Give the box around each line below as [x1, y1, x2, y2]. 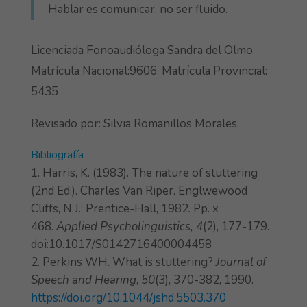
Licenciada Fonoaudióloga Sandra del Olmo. [30, 42, 255, 59]
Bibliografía [30, 147, 84, 163]
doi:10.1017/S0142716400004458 [30, 236, 212, 253]
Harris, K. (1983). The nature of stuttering [42, 165, 258, 182]
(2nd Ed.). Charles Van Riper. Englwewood [30, 183, 247, 199]
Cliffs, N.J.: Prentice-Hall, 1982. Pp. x [30, 201, 219, 217]
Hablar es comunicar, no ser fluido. [47, 1, 228, 18]
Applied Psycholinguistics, [56, 219, 193, 235]
